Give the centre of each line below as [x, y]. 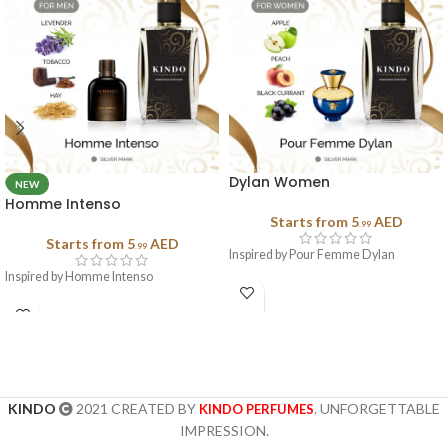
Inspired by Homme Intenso [79, 277]
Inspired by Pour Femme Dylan [312, 255]
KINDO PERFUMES [256, 409]
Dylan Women [279, 182]
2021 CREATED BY [136, 409]
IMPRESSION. [224, 431]
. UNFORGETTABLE [377, 409]
